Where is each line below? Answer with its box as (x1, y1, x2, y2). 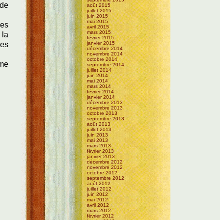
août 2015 (87, 2, 111, 8)
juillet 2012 (87, 186, 112, 192)
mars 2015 (87, 29, 111, 35)
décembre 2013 (87, 99, 123, 105)
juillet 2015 (87, 7, 112, 13)
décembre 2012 (87, 159, 123, 165)
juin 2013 (87, 132, 109, 137)
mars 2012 (87, 207, 111, 213)
